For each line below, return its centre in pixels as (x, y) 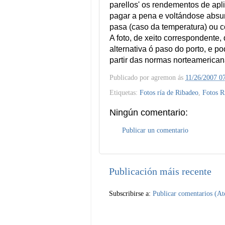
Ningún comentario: (149, 112)
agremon (163, 77)
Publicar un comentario (155, 130)
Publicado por (130, 77)
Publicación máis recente (160, 171)
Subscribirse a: (131, 193)
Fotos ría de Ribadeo (169, 92)
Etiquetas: (125, 92)
